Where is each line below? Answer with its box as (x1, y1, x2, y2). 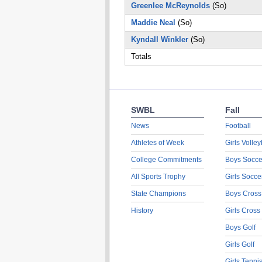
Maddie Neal (130, 18, 175, 27)
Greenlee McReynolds (130, 1, 210, 10)
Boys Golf (225, 223, 256, 232)
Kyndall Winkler (130, 35, 188, 44)
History (130, 206, 153, 215)
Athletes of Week (130, 139, 184, 147)
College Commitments (130, 156, 202, 164)
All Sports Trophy (130, 173, 185, 181)
